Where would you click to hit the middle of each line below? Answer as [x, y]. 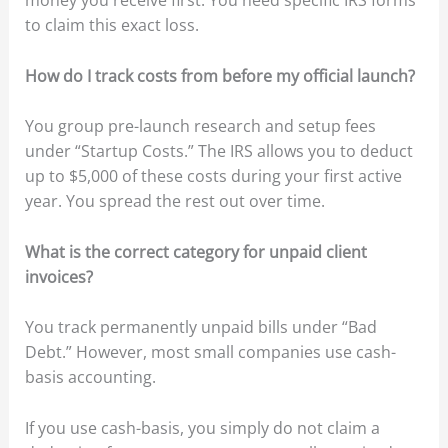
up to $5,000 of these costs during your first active [213, 176]
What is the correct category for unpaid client [195, 251]
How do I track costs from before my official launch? [219, 75]
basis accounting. [92, 377]
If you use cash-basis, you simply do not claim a [202, 427]
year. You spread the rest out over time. [174, 201]
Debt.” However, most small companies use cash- [210, 352]
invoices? [58, 276]
